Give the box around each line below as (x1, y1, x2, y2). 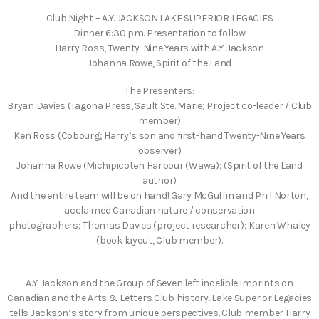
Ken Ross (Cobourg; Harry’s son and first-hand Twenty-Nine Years (14, 129, 305, 142)
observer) (137, 144, 182, 157)
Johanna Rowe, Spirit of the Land (87, 56, 232, 69)
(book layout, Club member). (96, 234, 223, 246)
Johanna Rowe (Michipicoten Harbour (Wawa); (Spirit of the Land (16, 159, 303, 172)
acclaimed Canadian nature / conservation (64, 204, 255, 216)
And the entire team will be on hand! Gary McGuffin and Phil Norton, (11, 189, 308, 202)
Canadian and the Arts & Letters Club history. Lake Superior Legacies (7, 291, 312, 304)
